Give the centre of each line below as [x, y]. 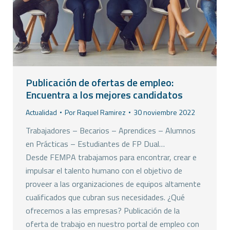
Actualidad [41, 112]
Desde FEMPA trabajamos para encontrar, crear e [111, 157]
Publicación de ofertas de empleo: [100, 83]
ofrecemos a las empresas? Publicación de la [103, 211]
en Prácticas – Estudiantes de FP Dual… [95, 144]
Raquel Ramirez [101, 112]
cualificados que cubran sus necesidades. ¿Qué [105, 197]
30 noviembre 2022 [164, 112]
